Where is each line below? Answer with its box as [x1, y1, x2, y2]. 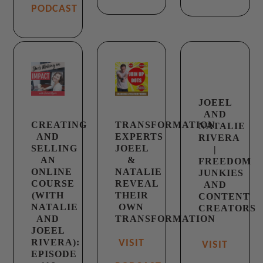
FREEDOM [198, 156, 252, 167]
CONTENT [198, 191, 251, 202]
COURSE [31, 178, 75, 188]
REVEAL [114, 178, 159, 188]
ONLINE [31, 166, 73, 177]
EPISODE [31, 248, 77, 259]
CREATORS [198, 203, 257, 214]
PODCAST [31, 4, 78, 15]
